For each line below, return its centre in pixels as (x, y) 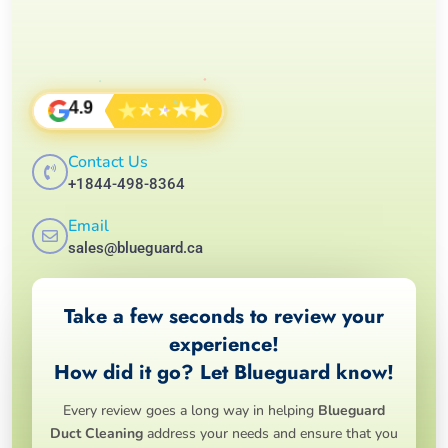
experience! (224, 344)
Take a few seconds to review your (224, 316)
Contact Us (108, 161)
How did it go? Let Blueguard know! (224, 372)
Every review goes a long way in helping (190, 410)
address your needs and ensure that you (270, 433)
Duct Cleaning (96, 433)
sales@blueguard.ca (135, 247)
